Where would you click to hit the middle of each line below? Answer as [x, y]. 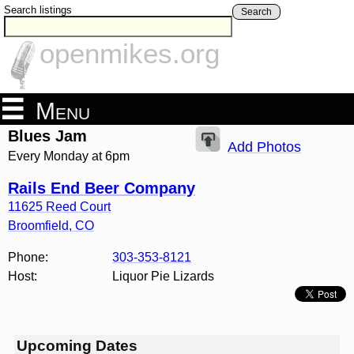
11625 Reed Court [59, 207]
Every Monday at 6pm [69, 156]
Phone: [28, 258]
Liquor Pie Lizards [163, 277]
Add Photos [264, 147]
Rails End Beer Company [102, 188]
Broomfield [38, 226]
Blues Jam [47, 136]
